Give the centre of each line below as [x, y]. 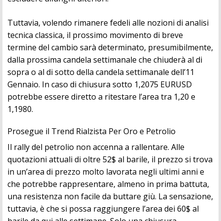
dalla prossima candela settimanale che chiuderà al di [105, 60]
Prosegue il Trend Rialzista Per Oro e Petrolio [92, 131]
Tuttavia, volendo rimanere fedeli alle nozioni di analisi [108, 23]
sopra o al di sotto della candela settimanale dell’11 [101, 72]
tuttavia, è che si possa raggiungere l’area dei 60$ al [103, 209]
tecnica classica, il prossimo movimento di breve [95, 35]
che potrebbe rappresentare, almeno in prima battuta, [108, 184]
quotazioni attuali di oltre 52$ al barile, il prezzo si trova [110, 160]
